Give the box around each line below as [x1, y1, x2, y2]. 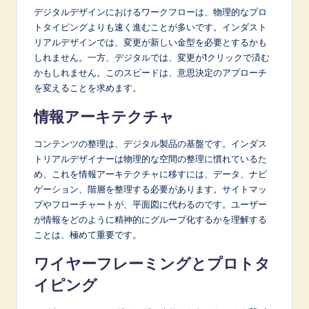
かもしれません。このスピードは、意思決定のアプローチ [34, 67, 267, 79]
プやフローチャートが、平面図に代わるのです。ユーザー [34, 199, 267, 210]
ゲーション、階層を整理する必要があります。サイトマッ [34, 183, 267, 195]
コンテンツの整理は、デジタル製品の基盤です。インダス [34, 138, 267, 150]
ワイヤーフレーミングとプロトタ [34, 254, 270, 274]
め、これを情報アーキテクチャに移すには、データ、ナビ [34, 168, 267, 180]
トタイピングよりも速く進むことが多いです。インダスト [34, 21, 267, 33]
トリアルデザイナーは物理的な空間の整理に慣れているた [34, 153, 267, 165]
